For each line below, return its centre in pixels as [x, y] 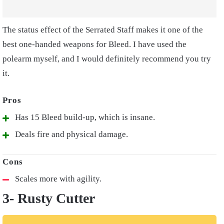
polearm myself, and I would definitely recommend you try [107, 59]
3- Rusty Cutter [49, 198]
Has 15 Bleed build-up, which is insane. [85, 117]
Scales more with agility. [58, 179]
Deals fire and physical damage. [71, 134]
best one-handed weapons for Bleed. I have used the [94, 44]
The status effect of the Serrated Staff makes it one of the [103, 30]
